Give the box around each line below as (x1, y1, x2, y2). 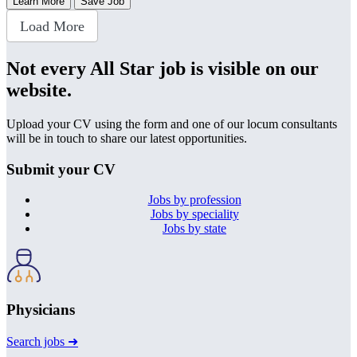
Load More (19, 18, 84, 34)
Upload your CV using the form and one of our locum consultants (6, 116, 337, 131)
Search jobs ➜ (6, 334, 78, 348)
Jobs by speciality (150, 207, 239, 222)
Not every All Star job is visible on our (6, 57, 319, 79)
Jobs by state (163, 222, 226, 236)
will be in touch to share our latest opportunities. (6, 131, 247, 145)
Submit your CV (6, 160, 116, 178)
